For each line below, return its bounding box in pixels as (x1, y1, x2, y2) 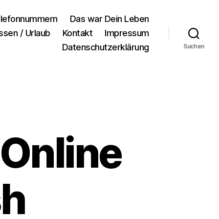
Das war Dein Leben (69, 14, 149, 24)
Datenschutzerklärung (62, 42, 149, 52)
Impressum (105, 28, 149, 38)
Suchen (183, 42, 205, 50)
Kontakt (62, 28, 93, 38)
